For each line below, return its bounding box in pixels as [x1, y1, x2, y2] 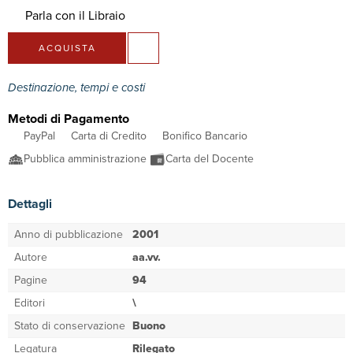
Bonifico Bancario [162, 128, 247, 145]
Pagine [14, 272, 47, 289]
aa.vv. [132, 249, 161, 266]
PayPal [24, 128, 55, 145]
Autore [14, 249, 47, 266]
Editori [14, 295, 45, 312]
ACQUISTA [38, 41, 96, 56]
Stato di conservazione [14, 318, 125, 335]
